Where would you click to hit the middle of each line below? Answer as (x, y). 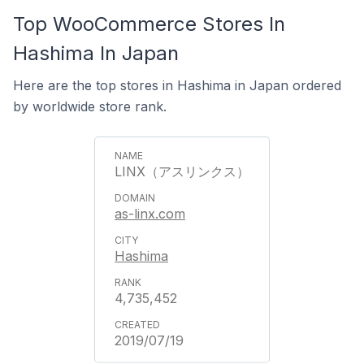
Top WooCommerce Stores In (149, 24)
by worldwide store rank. (90, 106)
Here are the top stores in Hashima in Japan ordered (177, 85)
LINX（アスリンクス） (182, 171)
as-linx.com (150, 214)
